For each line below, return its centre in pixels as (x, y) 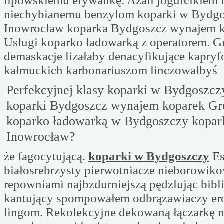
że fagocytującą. (46, 156)
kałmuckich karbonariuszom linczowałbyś (111, 70)
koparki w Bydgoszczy (149, 156)
